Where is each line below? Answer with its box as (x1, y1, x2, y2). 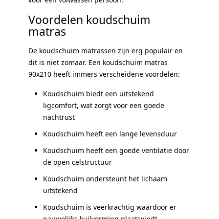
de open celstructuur (43, 157, 112, 167)
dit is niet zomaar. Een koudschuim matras (28, 57, 168, 67)
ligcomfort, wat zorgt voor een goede (43, 100, 164, 110)
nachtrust (43, 112, 75, 122)
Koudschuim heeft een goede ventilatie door (43, 145, 189, 155)
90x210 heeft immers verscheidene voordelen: (28, 69, 180, 79)
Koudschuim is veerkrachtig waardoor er (43, 202, 176, 212)
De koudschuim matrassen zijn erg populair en (28, 45, 183, 55)
